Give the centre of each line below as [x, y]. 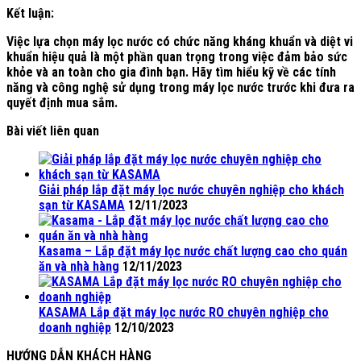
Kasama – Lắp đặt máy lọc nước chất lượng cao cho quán [193, 251]
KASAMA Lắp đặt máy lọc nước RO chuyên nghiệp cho [184, 312]
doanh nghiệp [75, 327]
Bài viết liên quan [53, 131]
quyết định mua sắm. [62, 102]
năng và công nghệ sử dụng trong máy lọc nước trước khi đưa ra [180, 87]
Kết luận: [30, 13]
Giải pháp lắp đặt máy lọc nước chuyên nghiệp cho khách [191, 189]
